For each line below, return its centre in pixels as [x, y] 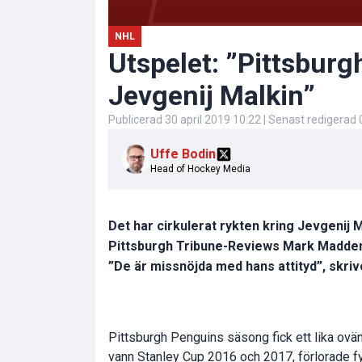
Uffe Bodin [183, 154]
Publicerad [137, 119]
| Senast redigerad [310, 119]
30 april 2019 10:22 [213, 119]
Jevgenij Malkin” [212, 95]
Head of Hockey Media [200, 168]
